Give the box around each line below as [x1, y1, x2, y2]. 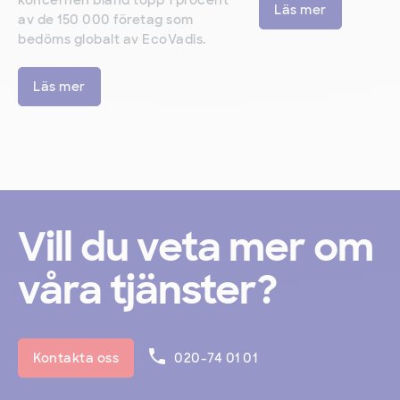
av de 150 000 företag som [18, 11, 194, 28]
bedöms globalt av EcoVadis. [18, 30, 206, 47]
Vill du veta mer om [18, 221, 373, 272]
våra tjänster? [18, 263, 278, 315]
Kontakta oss [33, 349, 119, 366]
